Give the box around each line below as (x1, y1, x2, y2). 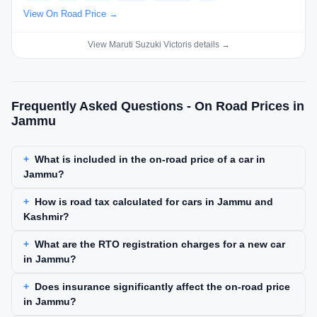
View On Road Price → (23, 8, 118, 20)
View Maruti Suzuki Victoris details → (87, 40, 230, 50)
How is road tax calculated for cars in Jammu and (35, 196, 273, 208)
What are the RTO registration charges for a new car (35, 238, 285, 250)
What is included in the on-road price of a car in (35, 154, 265, 166)
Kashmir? (23, 211, 69, 223)
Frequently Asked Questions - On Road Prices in (11, 99, 304, 114)
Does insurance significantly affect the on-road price (35, 281, 290, 293)
